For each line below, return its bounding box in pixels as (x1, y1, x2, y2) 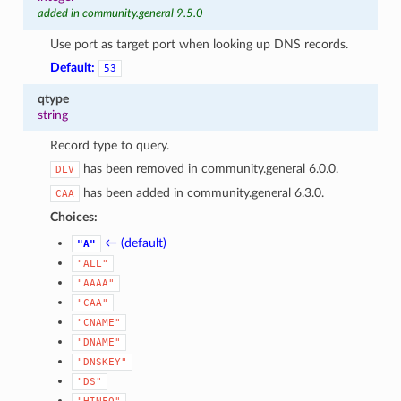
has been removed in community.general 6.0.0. (80, 161, 339, 175)
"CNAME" (77, 316, 122, 328)
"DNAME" (77, 336, 122, 348)
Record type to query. (50, 138, 170, 152)
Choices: (50, 209, 98, 224)
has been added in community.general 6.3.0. (80, 185, 325, 200)
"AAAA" (77, 277, 115, 289)
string (37, 107, 68, 122)
